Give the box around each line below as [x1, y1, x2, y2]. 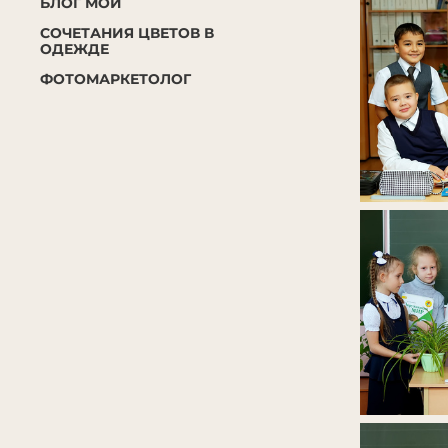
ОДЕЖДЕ [40, 39, 109, 58]
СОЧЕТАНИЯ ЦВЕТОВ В [40, 23, 214, 42]
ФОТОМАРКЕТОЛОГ [40, 69, 191, 88]
